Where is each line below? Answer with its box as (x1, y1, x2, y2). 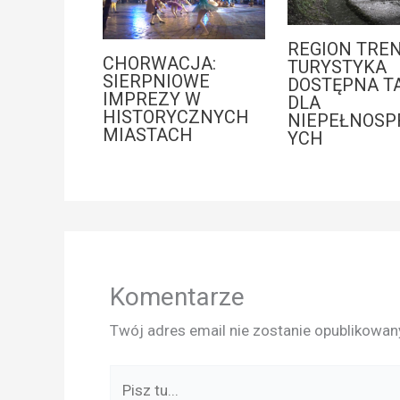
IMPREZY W (102, 88, 201, 111)
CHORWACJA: (102, 53, 216, 75)
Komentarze (110, 281, 245, 312)
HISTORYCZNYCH (102, 106, 249, 129)
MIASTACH (102, 124, 193, 146)
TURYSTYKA (287, 56, 387, 79)
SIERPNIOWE (102, 71, 210, 93)
